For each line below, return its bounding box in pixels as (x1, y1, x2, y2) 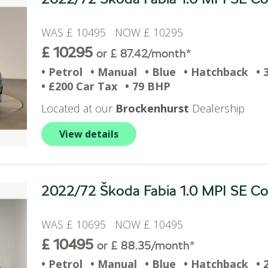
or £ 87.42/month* (96, 46, 191, 60)
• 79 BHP (125, 79, 170, 93)
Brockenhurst (115, 101, 189, 115)
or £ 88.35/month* (97, 238, 194, 252)
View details (59, 127, 118, 141)
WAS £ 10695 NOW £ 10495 (41, 217, 189, 232)
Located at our (41, 101, 115, 115)
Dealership (189, 101, 245, 115)
